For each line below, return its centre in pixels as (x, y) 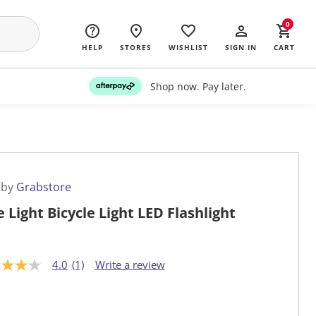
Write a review (130, 265)
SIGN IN (241, 47)
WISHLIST (188, 47)
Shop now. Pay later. (198, 86)
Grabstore (44, 187)
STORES (136, 47)
